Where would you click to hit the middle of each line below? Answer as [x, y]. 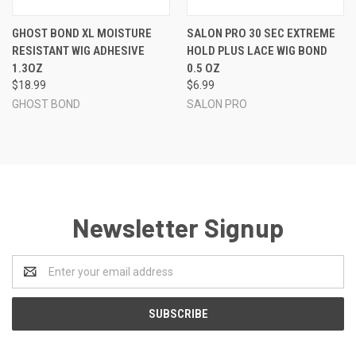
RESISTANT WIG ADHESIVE [78, 50]
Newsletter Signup [178, 227]
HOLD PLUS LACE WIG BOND [257, 50]
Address [33, 279]
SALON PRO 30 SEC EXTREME [261, 33]
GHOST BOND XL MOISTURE [82, 33]
